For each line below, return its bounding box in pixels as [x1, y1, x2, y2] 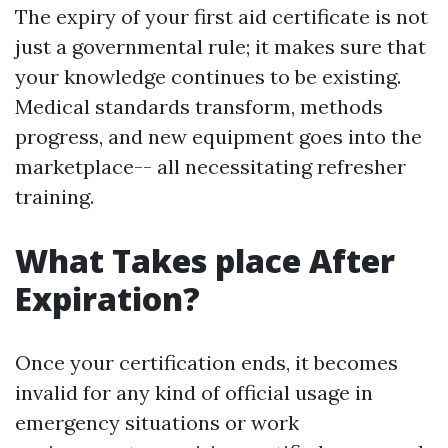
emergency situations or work [15, 410, 299, 435]
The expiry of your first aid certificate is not [15, 4, 428, 29]
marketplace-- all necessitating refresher [15, 154, 406, 179]
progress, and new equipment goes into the [15, 124, 422, 149]
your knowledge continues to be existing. [15, 64, 401, 89]
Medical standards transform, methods [15, 94, 383, 119]
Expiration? [15, 277, 200, 320]
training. [15, 184, 94, 209]
